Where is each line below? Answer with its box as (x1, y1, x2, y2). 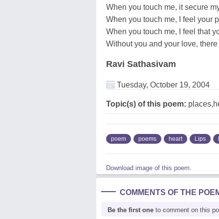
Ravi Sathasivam (106, 59, 176, 69)
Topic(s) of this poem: (106, 99, 186, 108)
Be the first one (108, 206, 153, 214)
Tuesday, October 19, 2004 (115, 80, 210, 89)
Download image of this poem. (106, 164, 192, 172)
